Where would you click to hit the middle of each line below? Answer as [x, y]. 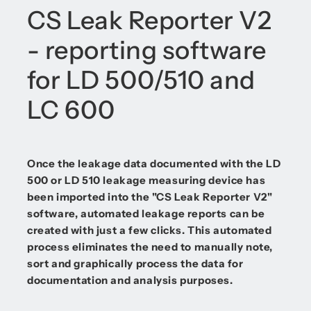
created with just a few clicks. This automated [150, 230]
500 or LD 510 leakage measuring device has [146, 180]
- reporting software [147, 50]
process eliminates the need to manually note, [150, 247]
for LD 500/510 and [141, 80]
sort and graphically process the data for [135, 263]
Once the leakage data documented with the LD [154, 163]
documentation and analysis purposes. [130, 280]
